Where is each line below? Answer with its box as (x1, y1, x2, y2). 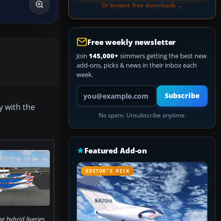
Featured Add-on (84, 146, 147, 155)
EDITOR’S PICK (86, 168, 130, 174)
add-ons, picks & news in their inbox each (76, 61, 197, 70)
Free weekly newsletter (87, 37, 176, 47)
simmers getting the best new (118, 51, 207, 60)
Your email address (76, 85, 132, 94)
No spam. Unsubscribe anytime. (98, 111, 186, 119)
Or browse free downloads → (101, 1, 183, 9)
